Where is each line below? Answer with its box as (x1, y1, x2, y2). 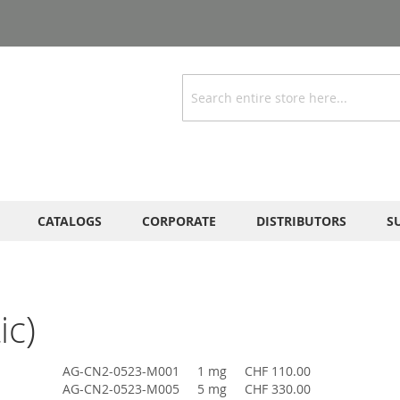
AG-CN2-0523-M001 (62, 362, 179, 380)
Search (180, 97, 221, 114)
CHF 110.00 (245, 362, 311, 380)
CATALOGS (37, 212, 102, 230)
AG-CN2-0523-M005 (62, 380, 179, 398)
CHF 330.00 (245, 380, 311, 398)
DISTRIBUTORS (256, 212, 346, 230)
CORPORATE (142, 212, 216, 230)
